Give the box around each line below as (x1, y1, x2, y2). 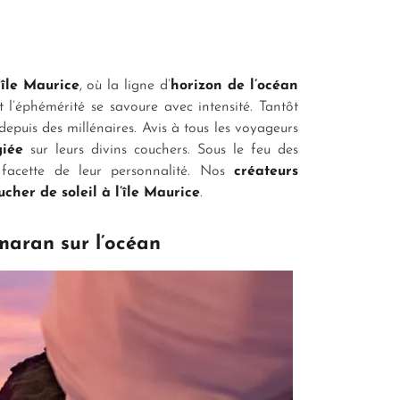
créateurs (224, 163, 299, 179)
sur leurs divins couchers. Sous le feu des (23, 142, 298, 157)
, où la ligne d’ (79, 78, 171, 93)
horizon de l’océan (171, 78, 299, 93)
